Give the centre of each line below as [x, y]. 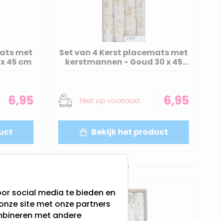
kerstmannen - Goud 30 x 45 [124, 62]
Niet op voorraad [110, 100]
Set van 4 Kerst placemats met [124, 52]
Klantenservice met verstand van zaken [70, 166]
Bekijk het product [129, 132]
